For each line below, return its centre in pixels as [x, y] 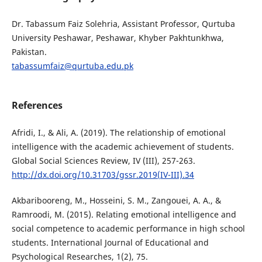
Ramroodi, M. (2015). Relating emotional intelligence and [124, 214]
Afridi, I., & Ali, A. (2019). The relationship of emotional [118, 132]
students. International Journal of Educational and [110, 242]
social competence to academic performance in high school [128, 228]
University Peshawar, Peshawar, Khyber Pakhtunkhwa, [118, 37]
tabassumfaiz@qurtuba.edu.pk [72, 65]
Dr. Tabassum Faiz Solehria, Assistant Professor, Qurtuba [123, 23]
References [37, 105]
